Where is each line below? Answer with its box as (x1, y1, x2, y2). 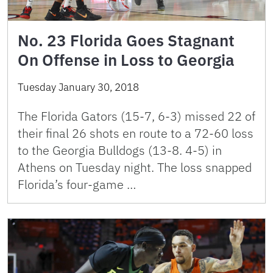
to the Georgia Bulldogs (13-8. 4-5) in (18, 142, 222, 159)
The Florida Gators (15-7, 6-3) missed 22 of (18, 108, 255, 125)
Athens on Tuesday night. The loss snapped (18, 159, 252, 176)
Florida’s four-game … (18, 176, 136, 193)
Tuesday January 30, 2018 (18, 80, 139, 94)
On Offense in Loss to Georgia (18, 49, 235, 71)
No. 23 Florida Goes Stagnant (18, 30, 235, 51)
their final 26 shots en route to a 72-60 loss (18, 125, 253, 142)
